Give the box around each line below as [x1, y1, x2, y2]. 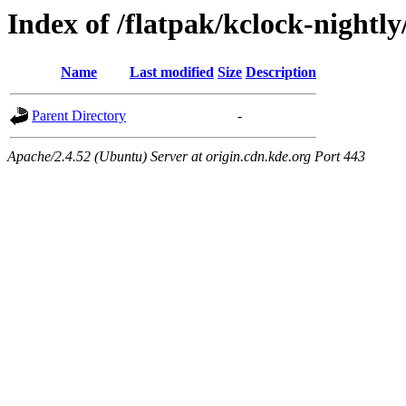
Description [246, 64, 316, 81]
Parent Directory [32, 108, 126, 124]
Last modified [130, 64, 214, 81]
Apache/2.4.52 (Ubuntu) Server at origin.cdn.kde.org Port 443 [7, 149, 365, 165]
